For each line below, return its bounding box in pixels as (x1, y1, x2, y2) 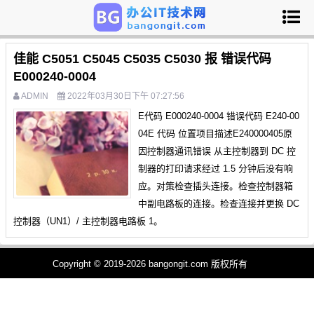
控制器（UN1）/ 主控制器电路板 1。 (13, 216, 163, 226)
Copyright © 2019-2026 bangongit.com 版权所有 (53, 259, 247, 269)
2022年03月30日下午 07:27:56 (65, 91, 184, 101)
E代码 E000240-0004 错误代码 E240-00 (138, 111, 299, 121)
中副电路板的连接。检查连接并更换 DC (138, 198, 299, 209)
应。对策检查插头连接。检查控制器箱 (138, 181, 293, 191)
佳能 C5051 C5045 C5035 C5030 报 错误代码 (13, 52, 271, 66)
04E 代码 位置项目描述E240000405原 (138, 128, 292, 139)
